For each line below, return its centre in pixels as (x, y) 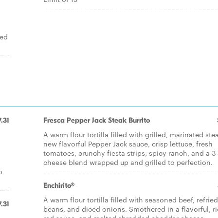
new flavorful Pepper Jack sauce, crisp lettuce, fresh (128, 144)
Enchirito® (59, 185)
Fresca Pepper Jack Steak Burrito (97, 120)
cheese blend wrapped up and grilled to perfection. (128, 162)
